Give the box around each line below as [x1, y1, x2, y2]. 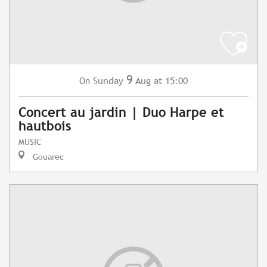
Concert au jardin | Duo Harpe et [18, 105, 224, 120]
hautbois [18, 119, 71, 134]
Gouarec [30, 151, 64, 162]
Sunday [93, 75, 123, 87]
